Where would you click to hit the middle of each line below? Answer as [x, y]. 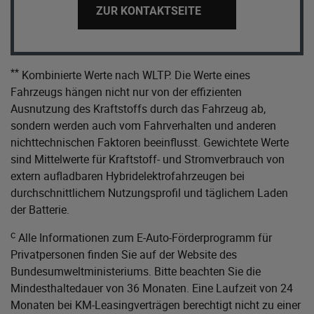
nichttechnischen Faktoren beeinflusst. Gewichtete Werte [150, 142]
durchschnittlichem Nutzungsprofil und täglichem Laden [149, 193]
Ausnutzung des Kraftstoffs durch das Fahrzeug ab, [138, 109]
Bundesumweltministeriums [80, 271]
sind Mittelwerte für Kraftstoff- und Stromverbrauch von [148, 159]
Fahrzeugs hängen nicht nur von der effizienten [126, 92]
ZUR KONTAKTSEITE [149, 11]
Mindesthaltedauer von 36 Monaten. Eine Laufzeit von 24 [152, 288]
